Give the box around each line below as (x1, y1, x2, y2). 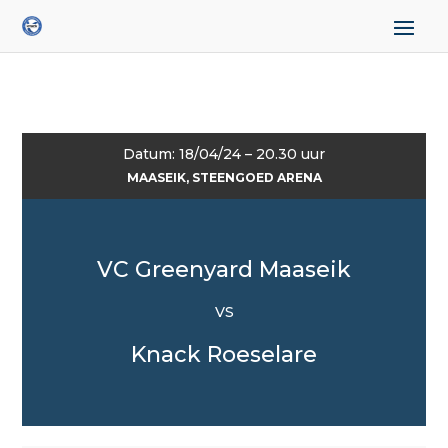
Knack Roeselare (131, 341, 317, 368)
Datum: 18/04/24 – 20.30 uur (123, 145, 325, 163)
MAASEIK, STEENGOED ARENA (126, 170, 322, 185)
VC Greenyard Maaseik (97, 256, 351, 283)
